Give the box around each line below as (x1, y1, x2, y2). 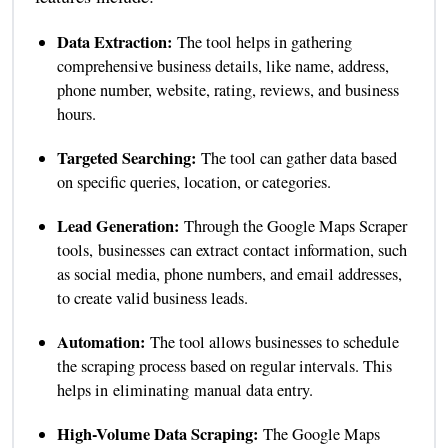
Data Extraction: (56, 29, 177, 54)
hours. (56, 102, 96, 125)
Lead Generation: (56, 213, 184, 238)
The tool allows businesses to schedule (149, 330, 399, 353)
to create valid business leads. (56, 286, 248, 309)
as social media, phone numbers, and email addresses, (56, 262, 402, 285)
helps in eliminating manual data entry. (56, 378, 313, 401)
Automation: (56, 329, 150, 354)
